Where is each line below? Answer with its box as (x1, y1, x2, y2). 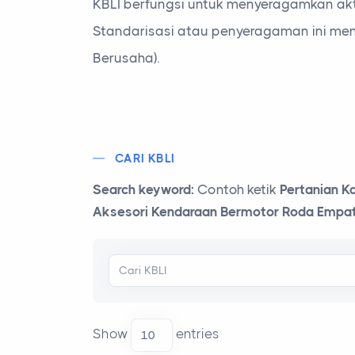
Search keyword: (93, 181, 197, 197)
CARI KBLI (115, 151, 175, 166)
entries (173, 326, 219, 342)
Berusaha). (93, 49, 159, 66)
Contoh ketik (197, 181, 280, 197)
